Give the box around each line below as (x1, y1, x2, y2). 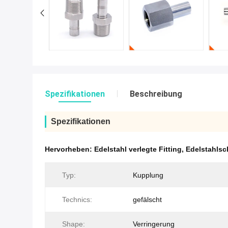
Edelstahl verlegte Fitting (94, 145, 182, 154)
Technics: (62, 195, 92, 204)
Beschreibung (130, 89, 182, 99)
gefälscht (133, 195, 162, 204)
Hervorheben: (45, 145, 94, 154)
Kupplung (133, 171, 163, 180)
